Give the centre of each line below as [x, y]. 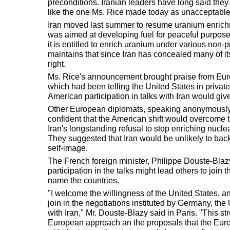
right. [57, 64]
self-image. [68, 148]
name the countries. [83, 180]
